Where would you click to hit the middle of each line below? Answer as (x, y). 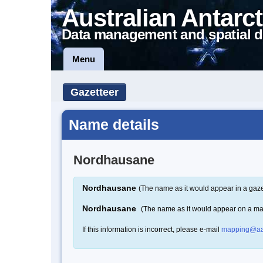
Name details (114, 124)
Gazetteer (95, 92)
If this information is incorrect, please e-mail (152, 229)
